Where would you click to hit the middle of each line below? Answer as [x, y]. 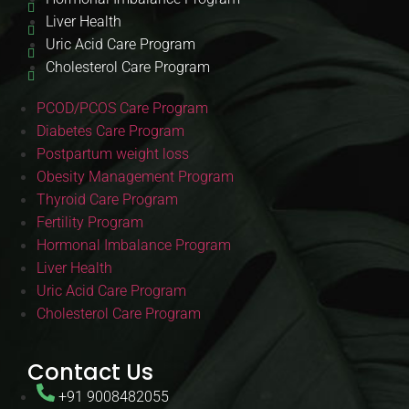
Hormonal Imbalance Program [134, 246]
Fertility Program [90, 223]
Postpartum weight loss [113, 154]
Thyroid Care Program [107, 200]
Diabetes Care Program [110, 131]
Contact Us [90, 372]
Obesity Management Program [135, 177]
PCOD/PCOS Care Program [122, 109]
